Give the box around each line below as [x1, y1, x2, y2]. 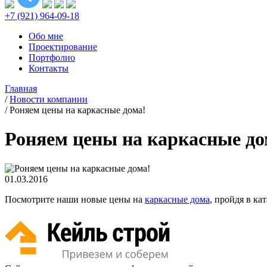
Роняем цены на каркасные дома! [10, 105, 145, 115]
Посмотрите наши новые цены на [5, 194, 145, 204]
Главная [5, 83, 37, 94]
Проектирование [29, 42, 97, 52]
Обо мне [29, 31, 63, 41]
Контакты [29, 63, 69, 73]
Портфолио [29, 52, 75, 63]
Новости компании [10, 94, 88, 104]
